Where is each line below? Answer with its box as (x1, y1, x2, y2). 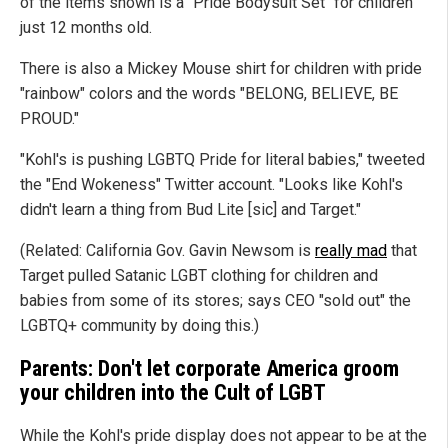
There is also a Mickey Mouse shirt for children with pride (20, 59, 422, 79)
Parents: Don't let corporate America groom (20, 355, 399, 381)
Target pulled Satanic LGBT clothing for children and (20, 266, 378, 286)
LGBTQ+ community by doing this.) (20, 316, 259, 336)
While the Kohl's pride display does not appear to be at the (20, 425, 427, 445)
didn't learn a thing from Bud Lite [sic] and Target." (20, 200, 361, 220)
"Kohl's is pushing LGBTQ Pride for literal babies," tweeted (20, 150, 425, 170)
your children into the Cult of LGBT (20, 379, 326, 405)
